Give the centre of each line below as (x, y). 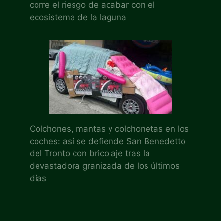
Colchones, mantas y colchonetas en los (109, 129)
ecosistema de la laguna (78, 17)
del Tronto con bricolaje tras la (90, 153)
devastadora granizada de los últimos (105, 166)
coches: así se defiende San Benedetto (108, 141)
